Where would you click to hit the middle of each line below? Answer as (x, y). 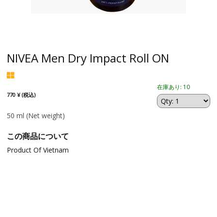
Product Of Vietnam (38, 150)
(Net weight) (45, 116)
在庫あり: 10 (174, 87)
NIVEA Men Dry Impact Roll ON (88, 58)
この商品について (38, 136)
